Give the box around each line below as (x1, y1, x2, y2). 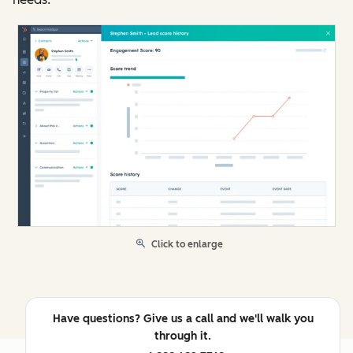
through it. (154, 329, 211, 344)
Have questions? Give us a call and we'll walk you (52, 312, 314, 326)
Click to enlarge (151, 239, 223, 251)
